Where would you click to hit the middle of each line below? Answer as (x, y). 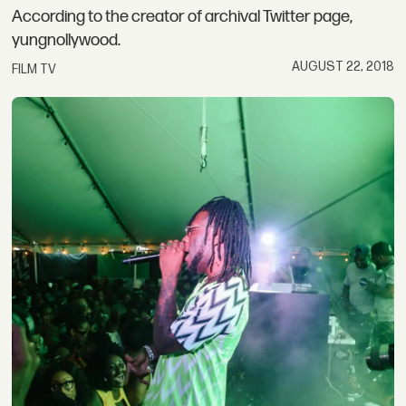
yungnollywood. (67, 41)
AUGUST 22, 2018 (343, 66)
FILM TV (34, 69)
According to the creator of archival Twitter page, (183, 17)
